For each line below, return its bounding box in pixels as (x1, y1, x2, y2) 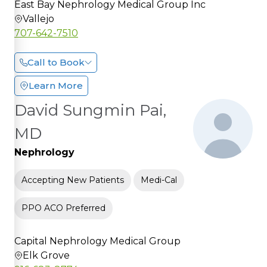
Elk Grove (23, 249, 70, 261)
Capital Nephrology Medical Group (14, 235, 181, 247)
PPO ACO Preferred (21, 202, 105, 213)
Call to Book (27, 56, 85, 68)
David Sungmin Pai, (14, 100, 166, 120)
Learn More (29, 79, 83, 91)
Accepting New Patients (21, 174, 124, 185)
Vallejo (23, 13, 54, 24)
